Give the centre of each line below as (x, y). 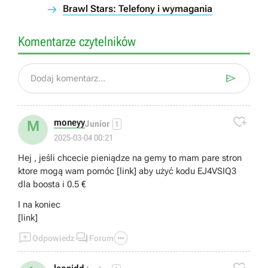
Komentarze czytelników (77, 42)
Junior (97, 124)
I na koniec (39, 205)
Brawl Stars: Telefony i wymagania (138, 9)
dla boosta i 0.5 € (52, 184)
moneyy (69, 122)
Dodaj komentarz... (68, 78)
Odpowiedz (54, 238)
